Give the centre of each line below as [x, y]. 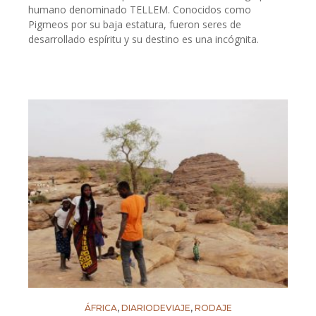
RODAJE [213, 308]
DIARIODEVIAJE [156, 308]
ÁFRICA [101, 308]
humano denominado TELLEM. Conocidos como [140, 9]
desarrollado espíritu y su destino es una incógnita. [144, 39]
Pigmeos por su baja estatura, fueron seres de [135, 24]
